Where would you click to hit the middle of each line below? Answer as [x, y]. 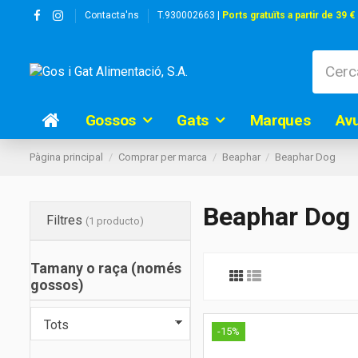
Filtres [66, 221]
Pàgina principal [66, 157]
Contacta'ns [111, 15]
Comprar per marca [162, 157]
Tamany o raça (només [106, 268]
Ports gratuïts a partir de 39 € [288, 15]
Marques [280, 120]
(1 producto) [115, 221]
